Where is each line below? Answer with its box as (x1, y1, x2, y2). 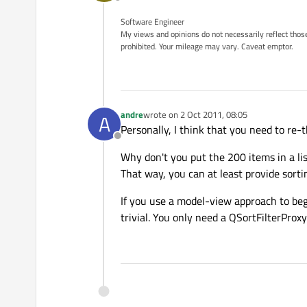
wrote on (143, 108, 180, 122)
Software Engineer (121, 15, 184, 29)
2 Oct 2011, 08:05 (180, 108, 247, 122)
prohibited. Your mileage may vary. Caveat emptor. (121, 40, 293, 53)
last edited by (143, 113, 195, 127)
